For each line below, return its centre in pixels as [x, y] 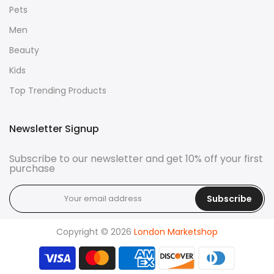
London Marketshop [176, 231]
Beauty [24, 50]
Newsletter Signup [54, 128]
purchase [32, 168]
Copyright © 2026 [95, 231]
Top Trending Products [58, 90]
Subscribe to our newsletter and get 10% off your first [136, 158]
